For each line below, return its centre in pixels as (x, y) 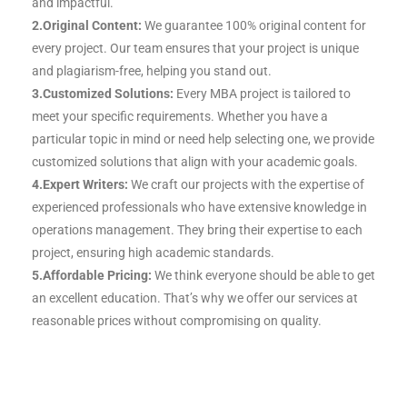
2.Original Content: (87, 26)
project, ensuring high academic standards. (153, 253)
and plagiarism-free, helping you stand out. (152, 71)
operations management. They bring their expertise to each (197, 230)
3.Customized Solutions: (103, 94)
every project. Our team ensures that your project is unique (195, 49)
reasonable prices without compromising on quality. (177, 321)
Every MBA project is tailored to (262, 94)
